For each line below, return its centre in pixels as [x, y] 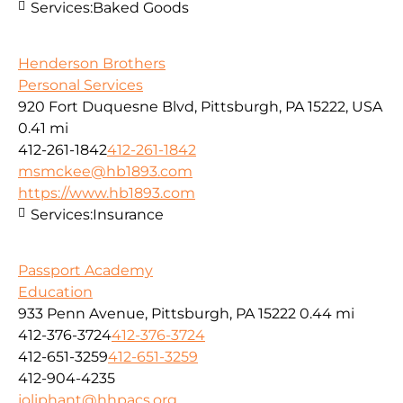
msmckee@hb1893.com [105, 172]
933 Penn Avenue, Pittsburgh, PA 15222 [157, 314]
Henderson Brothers [92, 64]
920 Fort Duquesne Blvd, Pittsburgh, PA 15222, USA [200, 107]
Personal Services [81, 85]
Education [55, 292]
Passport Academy [85, 271]
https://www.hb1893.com [107, 193]
